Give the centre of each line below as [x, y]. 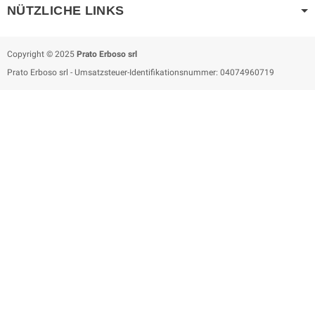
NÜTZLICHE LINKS [66, 11]
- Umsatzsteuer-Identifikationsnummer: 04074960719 [171, 73]
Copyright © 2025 [42, 54]
